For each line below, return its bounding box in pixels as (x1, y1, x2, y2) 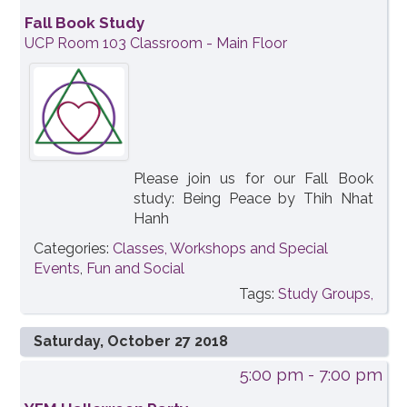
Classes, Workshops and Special (113, 240, 329, 258)
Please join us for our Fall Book (134, 170, 373, 188)
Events (34, 260, 81, 278)
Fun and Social (86, 260, 185, 278)
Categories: (34, 240, 114, 258)
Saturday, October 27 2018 (34, 333, 229, 351)
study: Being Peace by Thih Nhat (134, 190, 373, 208)
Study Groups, (277, 285, 373, 303)
